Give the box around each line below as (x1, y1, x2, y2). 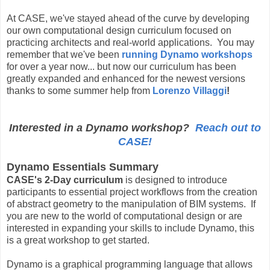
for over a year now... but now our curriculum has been (7, 61, 236, 72)
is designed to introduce (123, 174, 227, 185)
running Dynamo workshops (122, 49, 253, 60)
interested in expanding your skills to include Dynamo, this (7, 222, 254, 233)
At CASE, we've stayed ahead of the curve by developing (7, 13, 250, 24)
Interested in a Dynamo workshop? (9, 121, 195, 134)
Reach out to (195, 121, 261, 134)
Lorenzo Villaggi (152, 85, 227, 96)
